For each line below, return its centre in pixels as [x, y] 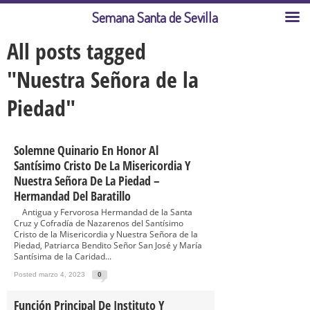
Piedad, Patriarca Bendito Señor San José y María [108, 245]
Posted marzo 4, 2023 [49, 274]
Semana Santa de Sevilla [155, 17]
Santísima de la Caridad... [63, 256]
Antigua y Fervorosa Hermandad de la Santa [103, 212]
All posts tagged [76, 51]
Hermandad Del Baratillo [72, 196]
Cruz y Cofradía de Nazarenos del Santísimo [99, 223]
